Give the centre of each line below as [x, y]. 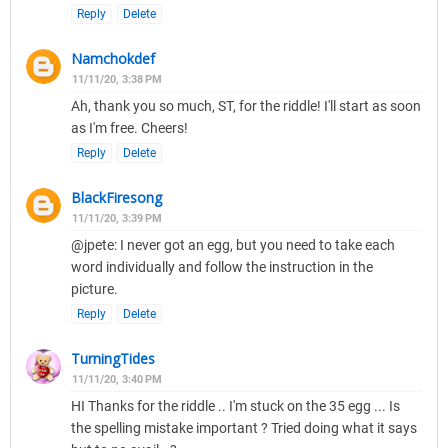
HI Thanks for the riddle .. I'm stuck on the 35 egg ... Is [235, 406]
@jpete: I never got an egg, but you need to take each [233, 245]
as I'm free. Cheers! [129, 128]
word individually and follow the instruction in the [222, 267]
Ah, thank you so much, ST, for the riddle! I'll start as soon [246, 106]
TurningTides [113, 359]
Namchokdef [113, 59]
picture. [94, 289]
